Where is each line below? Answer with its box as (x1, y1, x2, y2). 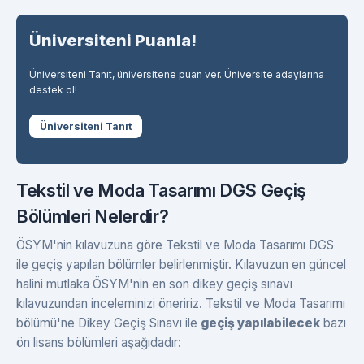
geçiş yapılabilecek (201, 314, 320, 331)
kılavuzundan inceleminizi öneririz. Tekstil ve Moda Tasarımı (16, 295, 345, 311)
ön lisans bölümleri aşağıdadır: (16, 334, 181, 350)
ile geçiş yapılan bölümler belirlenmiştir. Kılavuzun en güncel (16, 256, 346, 272)
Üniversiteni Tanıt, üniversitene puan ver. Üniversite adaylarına (29, 67, 324, 80)
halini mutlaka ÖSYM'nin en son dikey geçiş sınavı (16, 275, 292, 292)
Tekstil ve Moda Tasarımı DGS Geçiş (16, 179, 307, 201)
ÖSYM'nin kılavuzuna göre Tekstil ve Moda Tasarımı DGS (16, 236, 334, 253)
